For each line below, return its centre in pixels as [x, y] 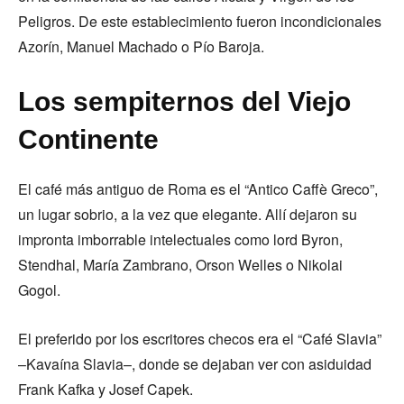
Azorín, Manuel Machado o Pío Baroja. [141, 47]
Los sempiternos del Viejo [184, 102]
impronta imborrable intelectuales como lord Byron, [180, 240]
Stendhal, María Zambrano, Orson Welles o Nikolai [180, 265]
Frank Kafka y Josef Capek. [106, 390]
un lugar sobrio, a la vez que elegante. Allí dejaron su [188, 215]
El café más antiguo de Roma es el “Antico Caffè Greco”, [198, 189]
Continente [88, 140]
